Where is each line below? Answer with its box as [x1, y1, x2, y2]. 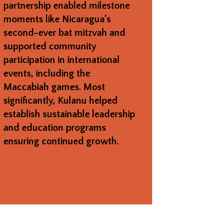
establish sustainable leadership [3, 108, 135, 120]
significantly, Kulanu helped [3, 95, 118, 106]
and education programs [3, 122, 106, 133]
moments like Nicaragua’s [3, 14, 111, 25]
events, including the [3, 68, 90, 79]
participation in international [3, 54, 120, 65]
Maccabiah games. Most [3, 81, 105, 93]
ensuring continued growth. [3, 136, 119, 147]
